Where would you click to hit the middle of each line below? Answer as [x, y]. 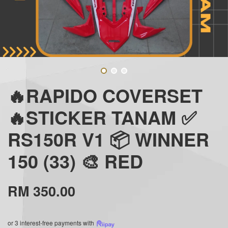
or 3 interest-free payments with [52, 222]
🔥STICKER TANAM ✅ [102, 117]
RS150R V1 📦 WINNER [108, 139]
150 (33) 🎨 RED [75, 161]
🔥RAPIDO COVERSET [105, 95]
